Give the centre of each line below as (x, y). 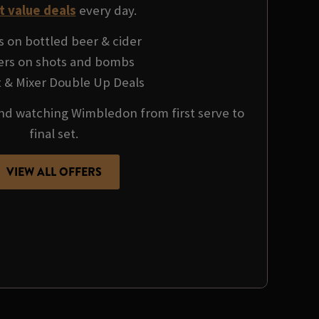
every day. (106, 10)
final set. (54, 134)
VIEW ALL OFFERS (54, 172)
